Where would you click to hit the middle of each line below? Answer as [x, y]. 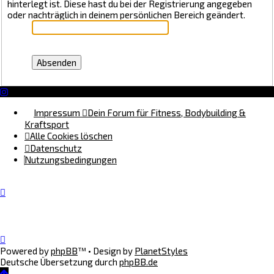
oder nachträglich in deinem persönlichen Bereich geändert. [127, 14]
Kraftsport [47, 124]
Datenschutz [56, 148]
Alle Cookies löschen [71, 135]
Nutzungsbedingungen [71, 159]
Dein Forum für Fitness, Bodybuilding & [167, 112]
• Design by [111, 250]
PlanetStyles [161, 250]
